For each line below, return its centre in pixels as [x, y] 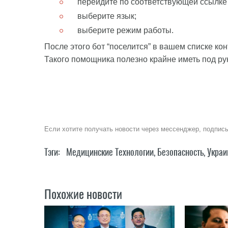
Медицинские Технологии [110, 152]
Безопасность [180, 152]
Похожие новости [83, 194]
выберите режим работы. [125, 30]
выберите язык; [107, 16]
